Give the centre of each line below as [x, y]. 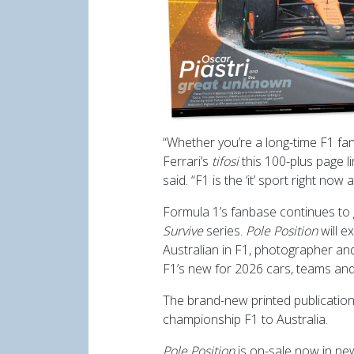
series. [224, 230]
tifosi [225, 161]
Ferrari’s [187, 161]
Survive [183, 230]
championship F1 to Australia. [245, 319]
